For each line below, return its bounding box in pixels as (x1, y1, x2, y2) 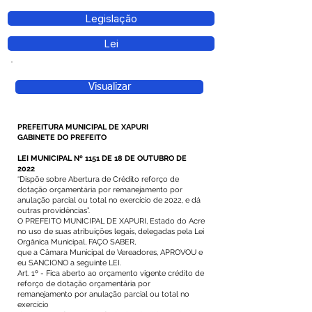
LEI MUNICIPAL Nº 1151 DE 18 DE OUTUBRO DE (17, 154, 187, 163)
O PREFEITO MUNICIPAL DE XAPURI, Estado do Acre (17, 217, 205, 226)
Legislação (85, 12, 137, 25)
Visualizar (88, 81, 131, 92)
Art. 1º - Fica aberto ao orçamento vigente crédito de (17, 269, 204, 278)
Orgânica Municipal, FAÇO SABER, (17, 237, 136, 247)
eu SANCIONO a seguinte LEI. (17, 258, 121, 267)
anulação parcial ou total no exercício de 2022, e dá (17, 196, 201, 205)
